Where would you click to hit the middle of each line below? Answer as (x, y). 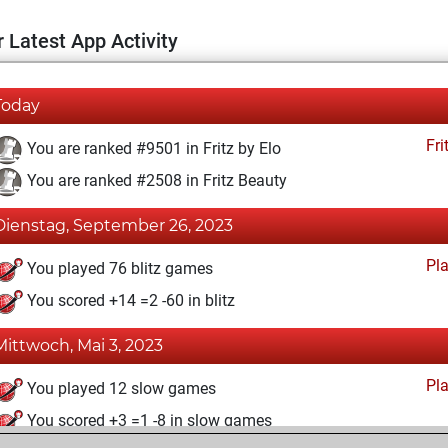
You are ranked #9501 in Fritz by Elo (152, 149)
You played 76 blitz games (118, 269)
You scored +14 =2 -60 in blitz (129, 301)
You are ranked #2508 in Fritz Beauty (155, 181)
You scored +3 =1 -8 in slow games (147, 421)
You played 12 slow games (119, 389)
